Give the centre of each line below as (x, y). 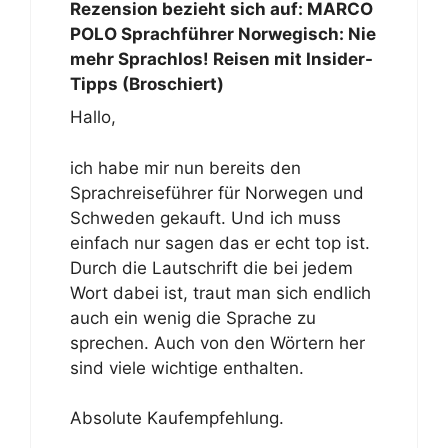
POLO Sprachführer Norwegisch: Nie (222, 33)
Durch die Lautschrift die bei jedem (211, 267)
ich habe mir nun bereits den (185, 167)
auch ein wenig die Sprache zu (192, 317)
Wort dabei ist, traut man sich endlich (220, 292)
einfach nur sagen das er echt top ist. (219, 242)
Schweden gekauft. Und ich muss (205, 217)
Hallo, (92, 117)
